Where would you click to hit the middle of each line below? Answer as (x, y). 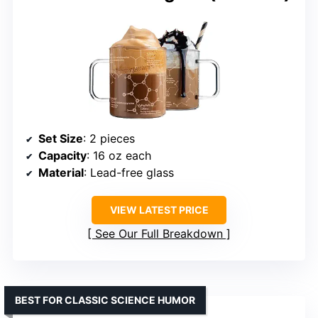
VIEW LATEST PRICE (159, 210)
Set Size (61, 139)
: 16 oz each (119, 156)
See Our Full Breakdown (159, 234)
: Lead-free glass (129, 173)
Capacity (62, 156)
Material (61, 173)
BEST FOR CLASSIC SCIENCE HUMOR (105, 300)
